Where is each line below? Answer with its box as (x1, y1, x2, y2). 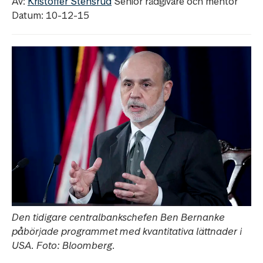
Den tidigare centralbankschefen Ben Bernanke (12, 211, 225, 224)
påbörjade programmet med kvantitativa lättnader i (12, 225, 242, 238)
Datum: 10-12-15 (12, 9, 89, 22)
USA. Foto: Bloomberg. (12, 239, 115, 252)
